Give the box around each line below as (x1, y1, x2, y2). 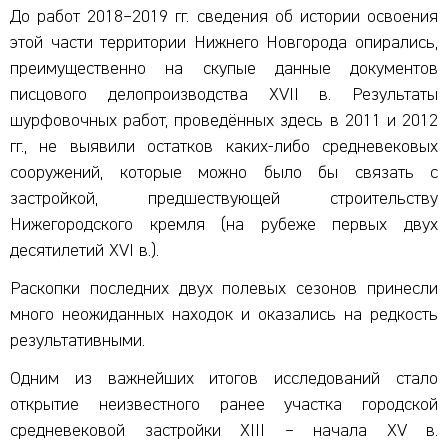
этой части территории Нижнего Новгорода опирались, (10, 34, 438, 53)
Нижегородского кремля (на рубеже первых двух (10, 216, 438, 235)
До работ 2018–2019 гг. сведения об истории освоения (10, 8, 438, 27)
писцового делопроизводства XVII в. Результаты (10, 86, 438, 105)
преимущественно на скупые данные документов (10, 60, 438, 79)
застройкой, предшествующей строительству (10, 190, 438, 209)
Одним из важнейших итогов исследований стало (10, 370, 438, 389)
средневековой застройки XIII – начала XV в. (10, 422, 438, 441)
